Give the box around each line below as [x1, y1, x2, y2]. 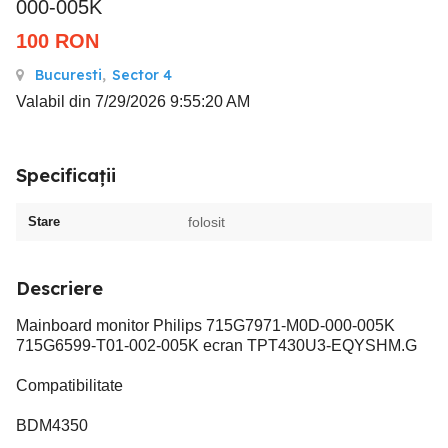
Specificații [16, 164, 116, 187]
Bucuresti [35, 66, 102, 84]
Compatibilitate [16, 377, 123, 394]
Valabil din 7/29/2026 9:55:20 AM [16, 93, 250, 110]
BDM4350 [16, 417, 88, 434]
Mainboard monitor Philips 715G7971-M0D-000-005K [16, 317, 395, 334]
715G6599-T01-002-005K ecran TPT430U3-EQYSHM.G [16, 337, 417, 354]
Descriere [16, 277, 103, 300]
